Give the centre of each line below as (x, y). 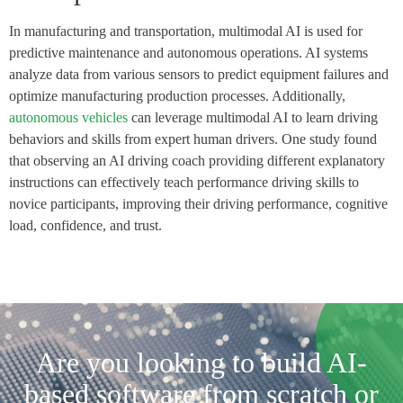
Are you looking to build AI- (201, 363)
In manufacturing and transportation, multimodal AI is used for (186, 31)
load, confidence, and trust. (85, 225)
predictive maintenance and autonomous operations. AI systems (188, 52)
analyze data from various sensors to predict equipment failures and (199, 74)
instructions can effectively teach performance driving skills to (184, 182)
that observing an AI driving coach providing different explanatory (197, 160)
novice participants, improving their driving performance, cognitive (198, 203)
